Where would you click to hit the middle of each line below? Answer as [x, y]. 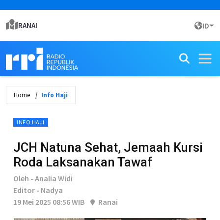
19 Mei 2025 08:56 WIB [49, 202]
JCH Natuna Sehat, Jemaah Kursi [108, 147]
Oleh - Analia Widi [43, 178]
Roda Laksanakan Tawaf [83, 162]
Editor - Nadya [38, 190]
